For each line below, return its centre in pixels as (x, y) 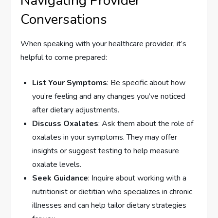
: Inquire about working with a (137, 178)
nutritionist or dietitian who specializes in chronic (112, 191)
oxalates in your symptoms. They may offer (105, 137)
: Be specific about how (146, 82)
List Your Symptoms (70, 82)
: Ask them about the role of (146, 123)
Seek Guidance (60, 178)
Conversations (64, 19)
